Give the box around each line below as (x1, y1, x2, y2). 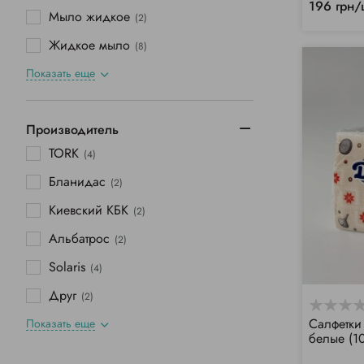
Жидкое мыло (49, 36, 130, 55)
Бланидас (49, 172, 106, 192)
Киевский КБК (49, 201, 128, 220)
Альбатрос (49, 229, 110, 249)
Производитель (26, 120, 119, 140)
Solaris (49, 258, 85, 277)
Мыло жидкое (49, 7, 130, 27)
